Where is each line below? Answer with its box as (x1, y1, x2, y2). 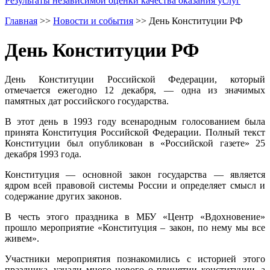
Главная (5, 15, 37, 26)
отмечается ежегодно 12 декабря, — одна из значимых (5, 85, 265, 96)
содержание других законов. (5, 191, 122, 202)
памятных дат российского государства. (5, 96, 169, 107)
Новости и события (53, 15, 133, 26)
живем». (5, 233, 39, 244)
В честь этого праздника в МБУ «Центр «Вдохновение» (5, 212, 265, 222)
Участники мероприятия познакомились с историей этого (5, 254, 265, 265)
